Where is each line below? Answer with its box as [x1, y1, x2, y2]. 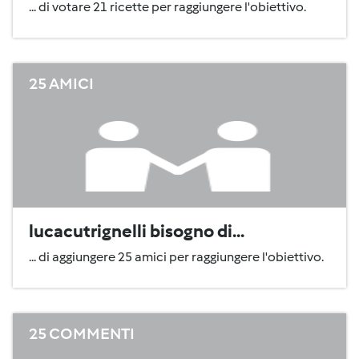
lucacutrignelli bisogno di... [29, 220, 244, 242]
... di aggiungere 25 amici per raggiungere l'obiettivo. [29, 249, 324, 264]
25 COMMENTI [29, 324, 135, 343]
